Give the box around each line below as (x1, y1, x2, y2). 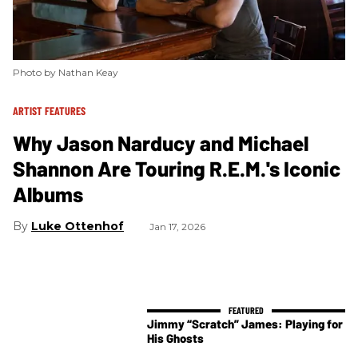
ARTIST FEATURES (13, 103, 86, 117)
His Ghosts (147, 331, 204, 346)
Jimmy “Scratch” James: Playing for (147, 316, 343, 332)
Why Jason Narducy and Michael (13, 129, 308, 155)
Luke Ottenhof (31, 218, 124, 233)
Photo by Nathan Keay (13, 66, 118, 78)
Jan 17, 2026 (149, 220, 205, 233)
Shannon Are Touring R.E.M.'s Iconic (13, 155, 340, 181)
